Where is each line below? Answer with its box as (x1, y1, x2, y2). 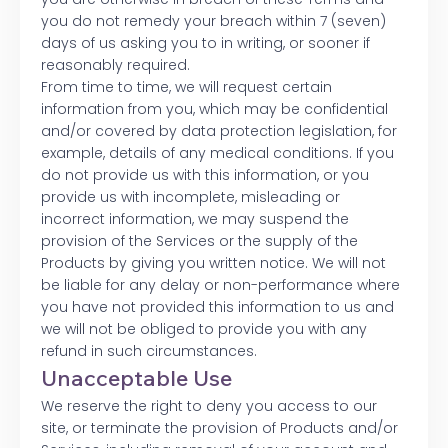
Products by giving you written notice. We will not (41, 253, 386, 274)
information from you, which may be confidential (41, 99, 388, 120)
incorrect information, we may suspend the (41, 209, 349, 230)
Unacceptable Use (41, 364, 232, 393)
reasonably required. (41, 55, 190, 76)
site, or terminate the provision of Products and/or (41, 418, 398, 439)
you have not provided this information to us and (41, 297, 394, 318)
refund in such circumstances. (41, 341, 257, 362)
